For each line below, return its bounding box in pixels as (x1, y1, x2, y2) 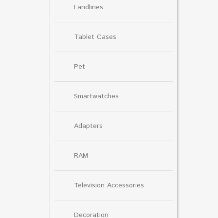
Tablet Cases (74, 32, 116, 42)
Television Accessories (74, 180, 144, 190)
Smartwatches (74, 91, 119, 101)
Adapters (74, 121, 103, 131)
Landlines (74, 2, 103, 12)
